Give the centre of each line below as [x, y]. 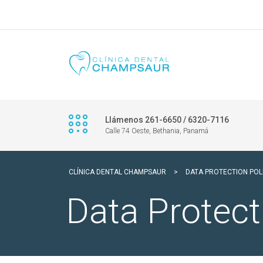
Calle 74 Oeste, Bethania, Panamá [157, 131]
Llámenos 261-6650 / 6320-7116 [167, 120]
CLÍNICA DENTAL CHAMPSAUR [117, 172]
